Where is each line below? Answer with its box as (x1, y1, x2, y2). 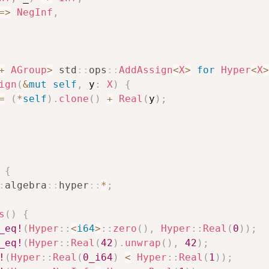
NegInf (17, 6, 53, 18)
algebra (5, 179, 47, 191)
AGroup (11, 64, 47, 76)
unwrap (125, 237, 161, 249)
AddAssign (119, 64, 173, 76)
